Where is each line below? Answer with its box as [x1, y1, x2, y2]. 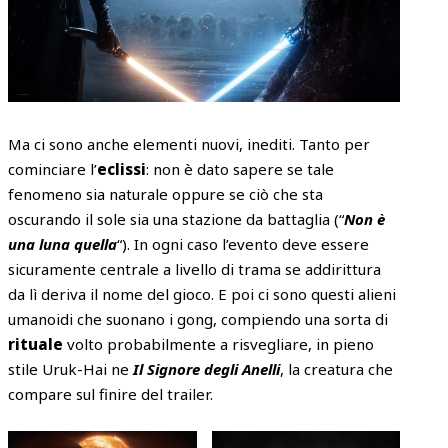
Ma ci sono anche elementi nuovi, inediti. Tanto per [8, 134, 371, 155]
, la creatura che [280, 359, 394, 380]
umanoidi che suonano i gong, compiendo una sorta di [8, 309, 389, 330]
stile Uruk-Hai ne [8, 359, 134, 380]
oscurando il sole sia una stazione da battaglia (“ [8, 209, 345, 230]
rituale [8, 334, 64, 355]
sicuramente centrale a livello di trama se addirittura [8, 259, 382, 280]
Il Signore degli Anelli [133, 359, 281, 380]
